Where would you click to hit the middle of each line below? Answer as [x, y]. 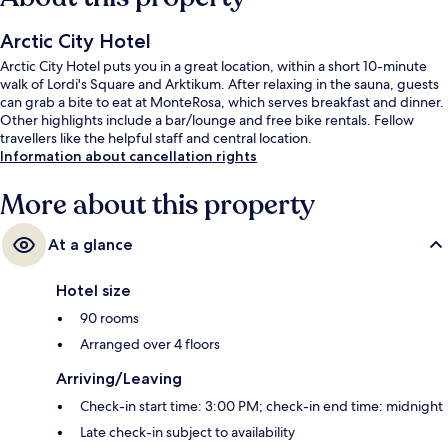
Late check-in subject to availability [187, 431]
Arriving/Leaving [119, 378]
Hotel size [93, 290]
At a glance [90, 244]
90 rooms [109, 317]
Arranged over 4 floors [150, 343]
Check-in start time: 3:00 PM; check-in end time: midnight [261, 405]
